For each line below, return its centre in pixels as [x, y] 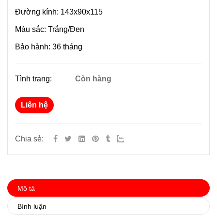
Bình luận [32, 207]
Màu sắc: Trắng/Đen [50, 30]
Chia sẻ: [29, 139]
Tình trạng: [34, 79]
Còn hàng [93, 79]
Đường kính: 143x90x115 [59, 12]
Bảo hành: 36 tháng [49, 47]
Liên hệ [34, 105]
